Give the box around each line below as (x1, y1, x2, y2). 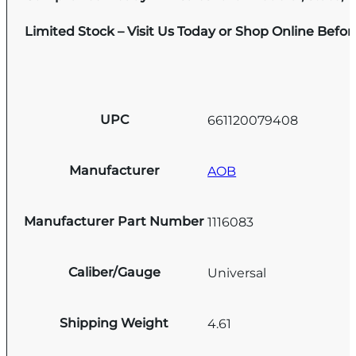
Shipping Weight (60, 315, 169, 331)
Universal (207, 265, 267, 281)
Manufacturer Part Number (24, 214, 205, 230)
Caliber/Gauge (68, 265, 161, 281)
